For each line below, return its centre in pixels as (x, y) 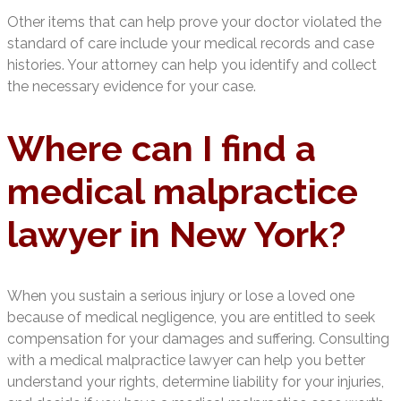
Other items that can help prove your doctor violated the (194, 21)
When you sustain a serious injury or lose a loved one (181, 295)
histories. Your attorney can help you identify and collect (192, 64)
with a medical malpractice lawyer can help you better (186, 360)
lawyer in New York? (176, 234)
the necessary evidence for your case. (132, 86)
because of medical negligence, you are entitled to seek (191, 317)
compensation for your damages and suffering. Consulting (198, 338)
